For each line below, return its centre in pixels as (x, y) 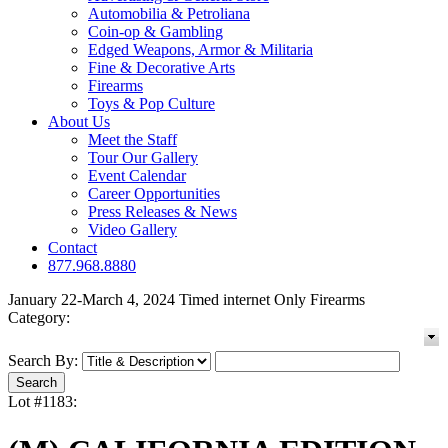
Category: (39, 318)
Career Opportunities (154, 194)
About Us (79, 122)
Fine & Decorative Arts (161, 68)
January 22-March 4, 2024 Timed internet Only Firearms (186, 300)
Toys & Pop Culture (151, 104)
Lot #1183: (42, 402)
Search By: (43, 361)
